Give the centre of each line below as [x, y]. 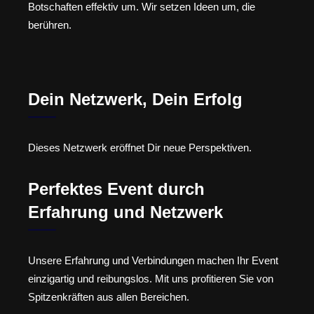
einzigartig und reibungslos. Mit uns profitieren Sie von [151, 278]
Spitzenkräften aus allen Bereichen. [109, 296]
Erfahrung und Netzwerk [125, 212]
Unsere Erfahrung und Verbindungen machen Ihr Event [153, 260]
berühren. [50, 25]
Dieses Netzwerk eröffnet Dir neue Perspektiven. [140, 148]
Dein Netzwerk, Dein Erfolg [135, 100]
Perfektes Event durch [116, 189]
